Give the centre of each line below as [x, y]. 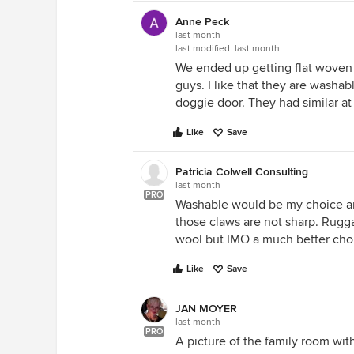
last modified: [205, 49]
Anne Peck [202, 22]
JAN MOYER [206, 309]
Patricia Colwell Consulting [242, 172]
